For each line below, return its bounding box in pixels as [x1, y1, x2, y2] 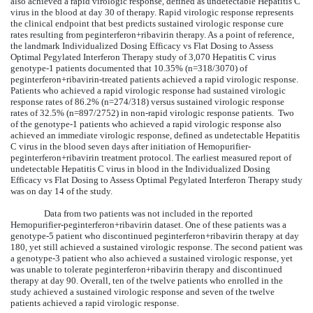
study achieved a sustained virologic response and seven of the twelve [10, 286, 275, 297]
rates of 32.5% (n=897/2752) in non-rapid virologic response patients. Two [10, 107, 294, 118]
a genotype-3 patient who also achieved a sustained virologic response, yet [10, 252, 293, 263]
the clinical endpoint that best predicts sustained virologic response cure [10, 17, 284, 29]
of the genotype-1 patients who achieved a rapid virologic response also [10, 118, 282, 129]
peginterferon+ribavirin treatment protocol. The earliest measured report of [10, 152, 291, 163]
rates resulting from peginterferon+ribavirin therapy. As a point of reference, [10, 29, 294, 40]
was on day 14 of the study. [10, 185, 112, 196]
